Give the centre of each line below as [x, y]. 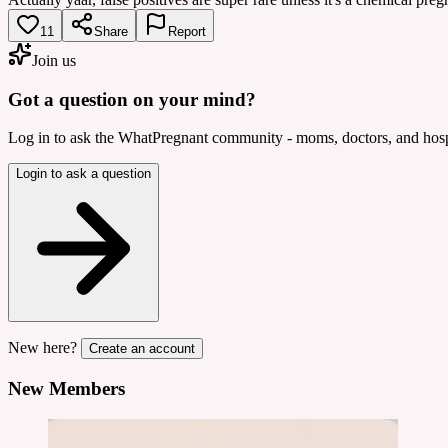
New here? [42, 348]
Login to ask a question [83, 174]
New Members [66, 388]
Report [187, 31]
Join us [54, 60]
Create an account [142, 349]
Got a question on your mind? [132, 99]
